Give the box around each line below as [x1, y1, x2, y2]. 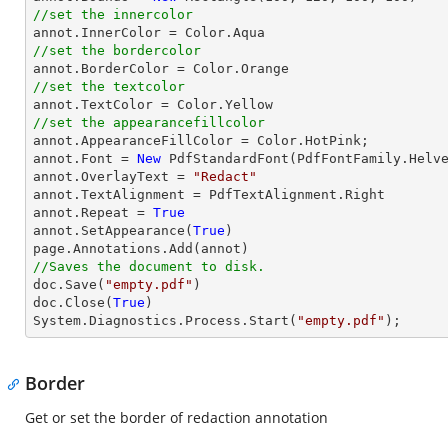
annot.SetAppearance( [33, 223, 193, 238]
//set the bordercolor [33, 43, 201, 58]
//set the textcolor [33, 79, 185, 94]
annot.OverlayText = [33, 169, 193, 184]
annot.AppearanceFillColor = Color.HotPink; [33, 133, 369, 148]
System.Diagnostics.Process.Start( [33, 313, 297, 328]
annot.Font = [33, 151, 137, 166]
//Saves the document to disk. [33, 259, 265, 274]
